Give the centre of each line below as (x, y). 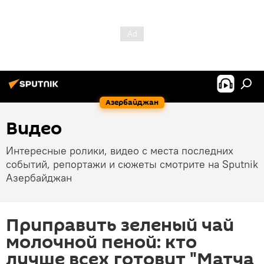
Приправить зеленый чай (120, 225)
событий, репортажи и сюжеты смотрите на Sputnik (132, 164)
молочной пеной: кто (101, 242)
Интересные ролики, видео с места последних (120, 151)
